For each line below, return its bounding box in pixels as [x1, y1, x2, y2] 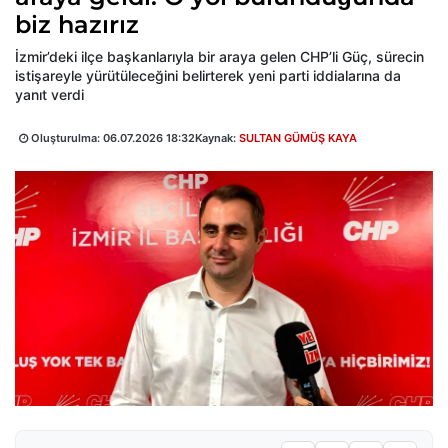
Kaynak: [195, 131, 239, 146]
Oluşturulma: [28, 131, 103, 146]
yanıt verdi [15, 86, 84, 104]
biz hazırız [15, 10, 139, 40]
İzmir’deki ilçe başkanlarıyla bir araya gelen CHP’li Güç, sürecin [15, 48, 424, 66]
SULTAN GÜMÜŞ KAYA [239, 131, 357, 146]
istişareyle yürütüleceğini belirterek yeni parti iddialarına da [15, 67, 401, 85]
